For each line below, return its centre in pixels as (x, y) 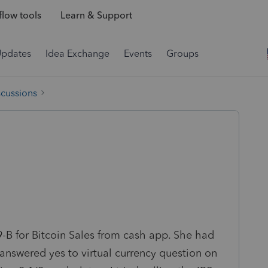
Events (138, 54)
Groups (182, 54)
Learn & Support (96, 16)
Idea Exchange (77, 54)
